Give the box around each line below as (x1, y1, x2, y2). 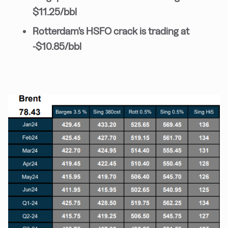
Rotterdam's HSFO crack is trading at (33, 25, 189, 37)
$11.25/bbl (33, 6, 77, 17)
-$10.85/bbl (33, 41, 81, 52)
